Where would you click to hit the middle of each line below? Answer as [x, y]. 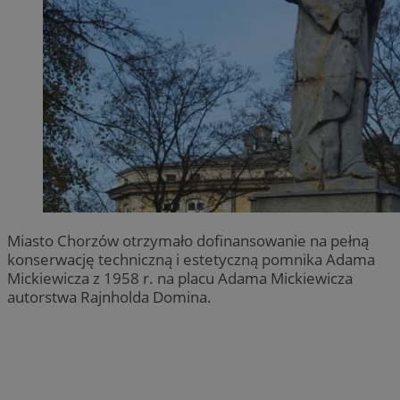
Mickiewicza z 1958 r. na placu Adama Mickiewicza [180, 278]
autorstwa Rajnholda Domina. [109, 296]
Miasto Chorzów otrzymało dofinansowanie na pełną [188, 240]
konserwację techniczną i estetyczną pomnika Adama [191, 259]
